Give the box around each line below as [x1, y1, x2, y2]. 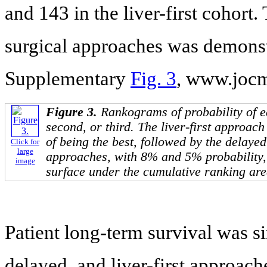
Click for [11, 137, 39, 147]
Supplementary [5, 67, 131, 89]
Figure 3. [46, 105, 101, 120]
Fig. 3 [131, 67, 176, 89]
